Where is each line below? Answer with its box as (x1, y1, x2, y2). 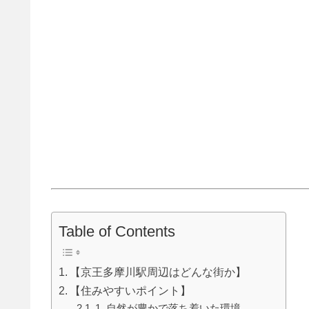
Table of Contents (59, 222, 175, 240)
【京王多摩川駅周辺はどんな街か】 (70, 265, 247, 278)
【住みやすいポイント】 (70, 283, 192, 297)
